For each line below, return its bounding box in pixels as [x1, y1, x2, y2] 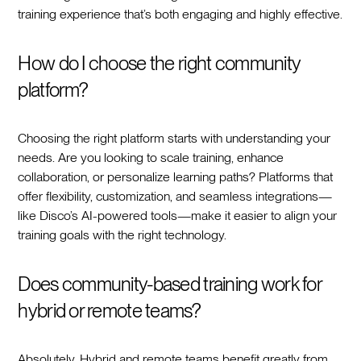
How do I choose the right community [18, 51, 301, 75]
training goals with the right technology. [18, 226, 227, 243]
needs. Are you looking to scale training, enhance [18, 149, 284, 165]
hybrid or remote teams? [18, 298, 200, 322]
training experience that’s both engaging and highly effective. [18, 6, 343, 22]
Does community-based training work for [18, 272, 322, 296]
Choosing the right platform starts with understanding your [18, 130, 331, 146]
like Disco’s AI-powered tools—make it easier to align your [18, 207, 338, 223]
